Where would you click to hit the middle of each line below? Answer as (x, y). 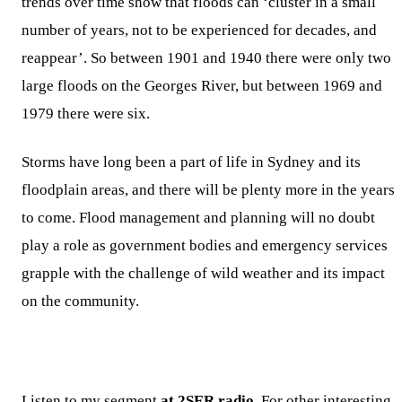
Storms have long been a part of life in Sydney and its (191, 162)
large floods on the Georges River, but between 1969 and (202, 86)
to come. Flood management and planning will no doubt (198, 217)
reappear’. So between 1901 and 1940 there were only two (206, 58)
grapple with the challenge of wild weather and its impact (203, 273)
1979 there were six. (86, 114)
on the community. (80, 301)
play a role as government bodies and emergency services (205, 245)
